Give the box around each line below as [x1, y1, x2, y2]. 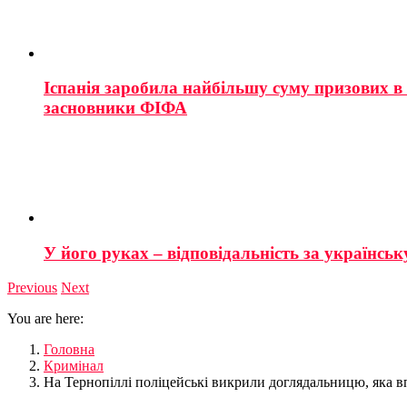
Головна [44, 342, 94, 358]
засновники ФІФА [44, 98, 187, 118]
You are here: [7, 311, 84, 327]
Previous [7, 280, 57, 296]
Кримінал [44, 358, 104, 374]
